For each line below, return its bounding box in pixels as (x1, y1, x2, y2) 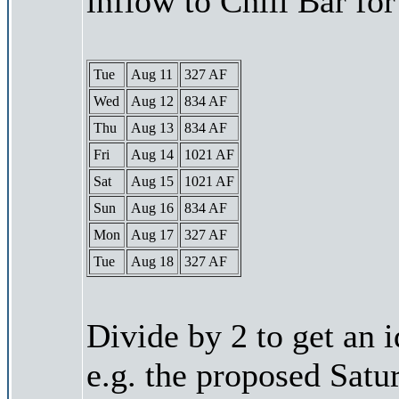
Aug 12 (131, 93, 174, 109)
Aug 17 (131, 226, 174, 242)
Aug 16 (131, 199, 174, 216)
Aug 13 (131, 119, 174, 135)
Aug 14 (131, 146, 174, 162)
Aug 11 (131, 66, 173, 82)
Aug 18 (131, 253, 174, 269)
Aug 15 (131, 173, 174, 189)
